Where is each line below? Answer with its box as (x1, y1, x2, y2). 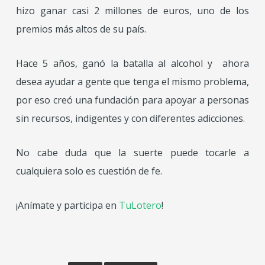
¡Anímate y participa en (15, 199, 119, 212)
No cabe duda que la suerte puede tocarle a (15, 146, 250, 160)
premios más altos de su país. (15, 22, 146, 36)
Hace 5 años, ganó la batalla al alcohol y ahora (15, 57, 250, 70)
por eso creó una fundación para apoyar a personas (15, 93, 250, 107)
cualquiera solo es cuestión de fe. (15, 164, 162, 178)
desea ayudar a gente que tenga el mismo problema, (15, 75, 250, 89)
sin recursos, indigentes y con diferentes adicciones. (15, 112, 245, 125)
